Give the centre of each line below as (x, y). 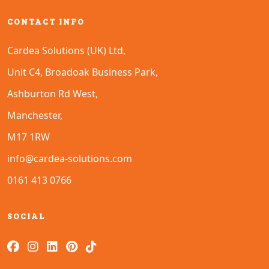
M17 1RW (29, 137)
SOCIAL (26, 216)
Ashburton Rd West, (53, 93)
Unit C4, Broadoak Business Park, (83, 72)
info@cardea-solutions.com (70, 158)
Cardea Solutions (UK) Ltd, (66, 50)
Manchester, (35, 115)
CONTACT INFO (46, 21)
